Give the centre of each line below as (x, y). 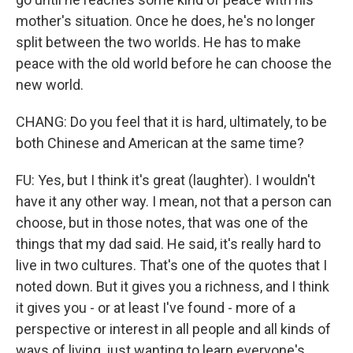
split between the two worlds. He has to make (158, 42)
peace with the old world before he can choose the (174, 63)
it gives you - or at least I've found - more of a (156, 308)
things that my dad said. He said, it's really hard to (168, 244)
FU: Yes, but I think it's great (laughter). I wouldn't (165, 180)
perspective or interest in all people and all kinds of (173, 329)
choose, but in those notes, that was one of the (162, 223)
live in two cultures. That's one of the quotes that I (171, 265)
